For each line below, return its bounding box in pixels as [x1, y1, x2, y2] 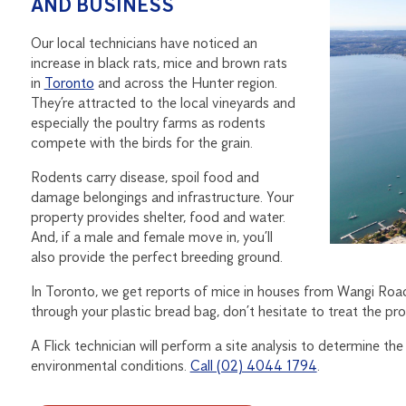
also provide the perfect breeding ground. [30, 247, 283, 266]
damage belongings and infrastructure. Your [30, 188, 294, 206]
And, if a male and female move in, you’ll [30, 227, 273, 246]
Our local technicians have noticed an [30, 34, 257, 52]
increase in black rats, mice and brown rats [30, 53, 287, 72]
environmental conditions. [30, 356, 190, 374]
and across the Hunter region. [93, 73, 277, 92]
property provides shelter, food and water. [30, 208, 285, 226]
